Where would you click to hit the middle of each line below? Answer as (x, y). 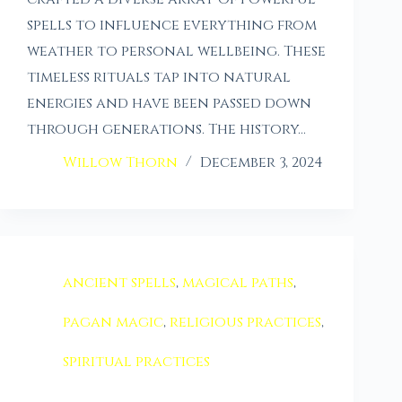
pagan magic (113, 323)
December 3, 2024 (262, 163)
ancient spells (119, 283)
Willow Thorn (120, 163)
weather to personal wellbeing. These (176, 52)
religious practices (245, 323)
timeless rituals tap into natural (159, 78)
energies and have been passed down (169, 104)
